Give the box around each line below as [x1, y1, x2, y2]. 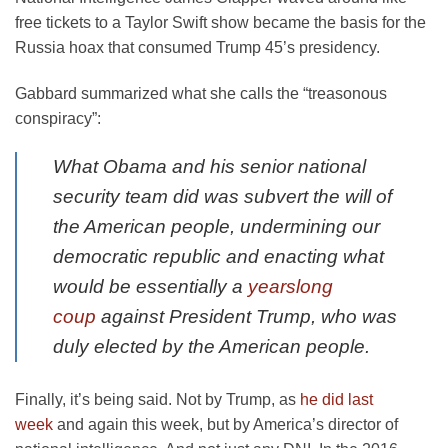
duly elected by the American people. [53, 335, 370, 357]
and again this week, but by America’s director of [53, 415, 398, 433]
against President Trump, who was [96, 305, 397, 327]
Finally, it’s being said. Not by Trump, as [15, 390, 300, 408]
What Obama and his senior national [53, 155, 366, 177]
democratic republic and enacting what [53, 245, 384, 267]
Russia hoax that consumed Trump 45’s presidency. [15, 39, 380, 57]
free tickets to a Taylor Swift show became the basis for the [15, 14, 426, 32]
